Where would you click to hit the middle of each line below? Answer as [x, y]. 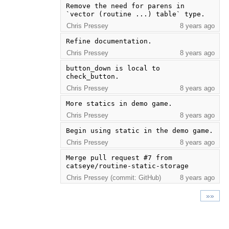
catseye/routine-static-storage [127, 166]
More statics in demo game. [119, 103]
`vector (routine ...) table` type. [135, 14]
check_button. [92, 76]
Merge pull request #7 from [119, 157]
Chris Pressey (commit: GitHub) [113, 177]
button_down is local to [113, 68]
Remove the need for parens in [125, 6]
